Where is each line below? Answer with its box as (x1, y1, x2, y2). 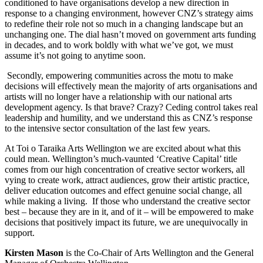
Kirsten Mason (5, 248, 66, 258)
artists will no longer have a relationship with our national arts (5, 92, 232, 102)
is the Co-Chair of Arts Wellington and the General (66, 248, 254, 258)
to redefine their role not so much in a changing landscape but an (5, 19, 243, 29)
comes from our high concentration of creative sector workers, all (5, 164, 245, 175)
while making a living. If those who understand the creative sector (5, 196, 250, 207)
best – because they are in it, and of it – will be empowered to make (5, 207, 254, 217)
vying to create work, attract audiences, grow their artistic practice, (5, 175, 249, 186)
